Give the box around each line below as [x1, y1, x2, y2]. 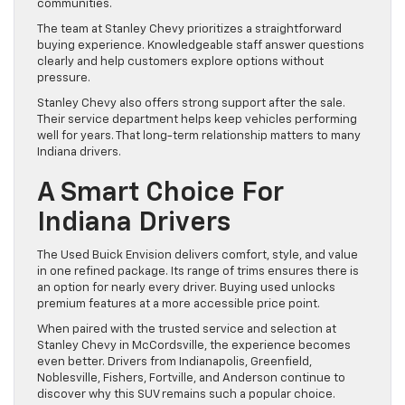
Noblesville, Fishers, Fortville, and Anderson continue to [37, 372, 345, 384]
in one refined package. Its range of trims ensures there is [37, 265, 359, 278]
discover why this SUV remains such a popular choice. [37, 388, 335, 400]
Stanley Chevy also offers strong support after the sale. [37, 97, 345, 109]
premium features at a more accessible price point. [37, 297, 320, 310]
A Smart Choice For [37, 179, 284, 207]
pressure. [37, 71, 90, 84]
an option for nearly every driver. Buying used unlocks [37, 281, 335, 294]
